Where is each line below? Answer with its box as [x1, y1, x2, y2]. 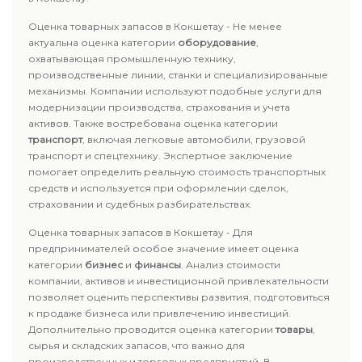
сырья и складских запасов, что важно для [28, 339, 245, 351]
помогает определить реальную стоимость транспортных [28, 166, 326, 178]
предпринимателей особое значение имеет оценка [28, 242, 299, 255]
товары [276, 323, 313, 335]
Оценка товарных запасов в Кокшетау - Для [28, 226, 253, 238]
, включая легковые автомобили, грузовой [82, 133, 305, 145]
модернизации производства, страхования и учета [28, 101, 290, 113]
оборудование [178, 36, 256, 48]
